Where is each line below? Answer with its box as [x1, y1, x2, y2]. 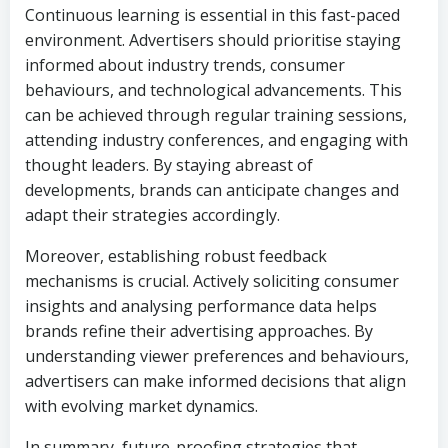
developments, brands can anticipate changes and [25, 179, 399, 201]
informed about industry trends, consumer [25, 54, 345, 76]
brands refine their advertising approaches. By [25, 320, 373, 342]
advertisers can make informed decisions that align [25, 370, 406, 392]
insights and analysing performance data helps [25, 295, 377, 317]
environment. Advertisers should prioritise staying [25, 29, 401, 51]
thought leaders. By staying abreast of [25, 154, 313, 176]
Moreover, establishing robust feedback [25, 245, 327, 267]
